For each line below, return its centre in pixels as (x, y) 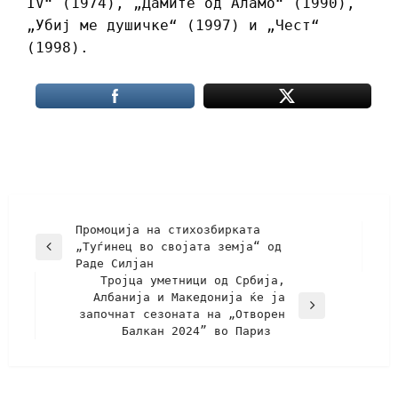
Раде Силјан (115, 264)
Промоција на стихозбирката (168, 230)
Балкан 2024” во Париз (203, 331)
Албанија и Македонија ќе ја (189, 298)
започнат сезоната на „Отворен (182, 314)
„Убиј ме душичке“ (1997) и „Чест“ (173, 26)
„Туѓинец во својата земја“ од (179, 247)
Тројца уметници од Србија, (193, 281)
